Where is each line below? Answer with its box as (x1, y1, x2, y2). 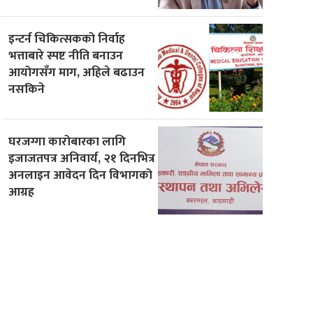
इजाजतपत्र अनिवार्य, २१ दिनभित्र (8, 147, 156, 168)
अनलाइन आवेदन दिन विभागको (8, 164, 153, 185)
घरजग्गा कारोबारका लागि (8, 131, 126, 152)
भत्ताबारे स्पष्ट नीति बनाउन (8, 45, 124, 66)
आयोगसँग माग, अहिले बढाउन (8, 61, 145, 82)
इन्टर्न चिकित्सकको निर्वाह (8, 28, 126, 49)
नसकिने (8, 78, 45, 99)
